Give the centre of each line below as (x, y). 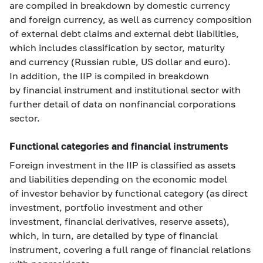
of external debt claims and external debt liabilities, (124, 33)
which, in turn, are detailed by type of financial (114, 235)
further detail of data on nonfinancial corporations (122, 104)
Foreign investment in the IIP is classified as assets (122, 165)
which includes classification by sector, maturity (117, 47)
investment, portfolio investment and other (106, 207)
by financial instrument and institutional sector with (125, 90)
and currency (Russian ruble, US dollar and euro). (120, 61)
